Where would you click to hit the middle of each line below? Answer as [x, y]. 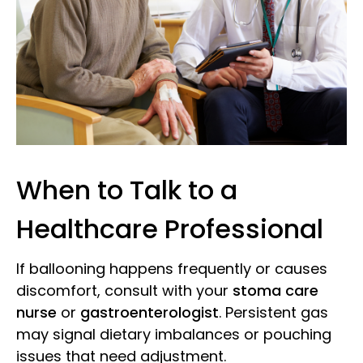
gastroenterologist [149, 312]
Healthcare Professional [170, 228]
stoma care [275, 290]
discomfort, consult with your [124, 290]
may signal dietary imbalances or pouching [174, 334]
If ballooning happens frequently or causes [172, 268]
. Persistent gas [273, 312]
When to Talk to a [127, 190]
